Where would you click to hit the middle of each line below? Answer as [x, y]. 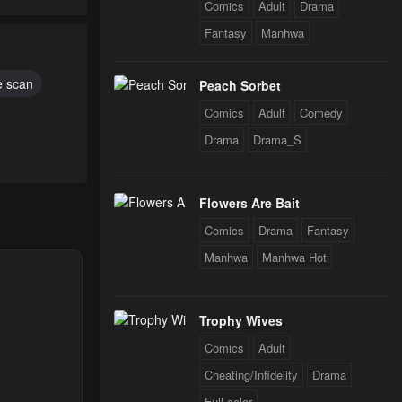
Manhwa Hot [294, 258]
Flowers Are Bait [249, 203]
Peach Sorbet [240, 86]
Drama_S [277, 140]
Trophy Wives [241, 321]
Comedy [321, 113]
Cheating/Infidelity [251, 375]
